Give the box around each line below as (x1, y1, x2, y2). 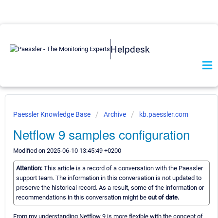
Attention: (16, 164, 44, 172)
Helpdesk (110, 43, 150, 55)
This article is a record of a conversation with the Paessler (44, 164, 203, 172)
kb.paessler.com (139, 110, 188, 118)
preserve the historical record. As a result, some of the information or (16, 184, 204, 192)
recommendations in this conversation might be (16, 194, 148, 201)
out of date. (148, 194, 179, 201)
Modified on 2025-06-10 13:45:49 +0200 (13, 147, 121, 154)
